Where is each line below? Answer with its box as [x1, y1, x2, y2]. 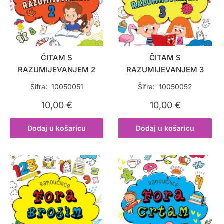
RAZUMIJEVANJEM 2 [18, 64, 96, 74]
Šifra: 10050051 [30, 82, 83, 91]
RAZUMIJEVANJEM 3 [126, 64, 204, 74]
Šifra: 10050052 [138, 82, 193, 91]
